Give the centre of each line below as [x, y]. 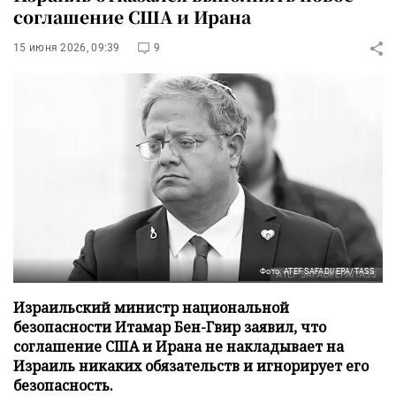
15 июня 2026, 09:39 [67, 48]
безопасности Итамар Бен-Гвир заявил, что [170, 327]
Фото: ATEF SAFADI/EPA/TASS [317, 271]
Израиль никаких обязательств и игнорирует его [191, 366]
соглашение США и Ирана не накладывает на [179, 346]
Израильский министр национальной [151, 307]
